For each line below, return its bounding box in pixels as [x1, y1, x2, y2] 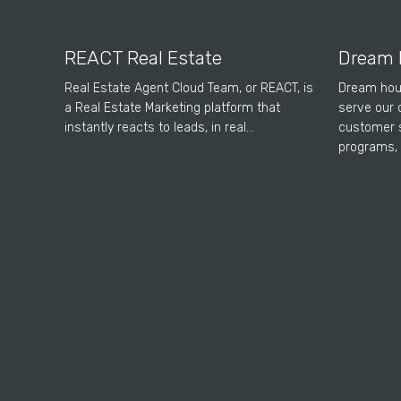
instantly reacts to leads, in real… [64, 120, 254, 136]
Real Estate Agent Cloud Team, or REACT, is [64, 81, 313, 97]
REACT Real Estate [64, 47, 222, 70]
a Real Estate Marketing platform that [64, 100, 280, 116]
